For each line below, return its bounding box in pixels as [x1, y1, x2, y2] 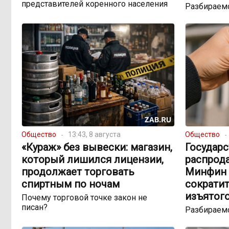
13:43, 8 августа [68, 130, 121, 139]
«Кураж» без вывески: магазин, [21, 141, 172, 154]
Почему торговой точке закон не [21, 193, 147, 203]
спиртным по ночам [21, 178, 120, 191]
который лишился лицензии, [21, 153, 164, 166]
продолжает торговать [21, 166, 134, 178]
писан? [21, 202, 48, 213]
